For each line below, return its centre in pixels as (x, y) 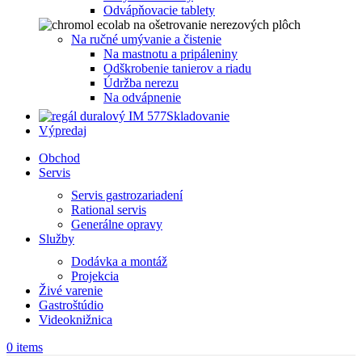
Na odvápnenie (142, 97)
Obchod (59, 158)
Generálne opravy (117, 224)
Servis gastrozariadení (127, 195)
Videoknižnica (76, 320)
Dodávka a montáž (119, 261)
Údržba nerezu (141, 83)
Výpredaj (63, 130)
